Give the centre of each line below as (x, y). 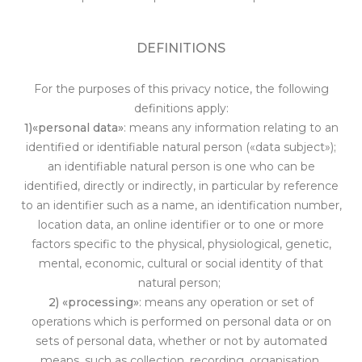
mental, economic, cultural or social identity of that (181, 263)
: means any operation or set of (226, 302)
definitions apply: (181, 108)
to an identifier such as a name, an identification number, (181, 205)
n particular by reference (269, 186)
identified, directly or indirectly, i (112, 186)
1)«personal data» (74, 128)
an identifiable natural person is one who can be (181, 166)
